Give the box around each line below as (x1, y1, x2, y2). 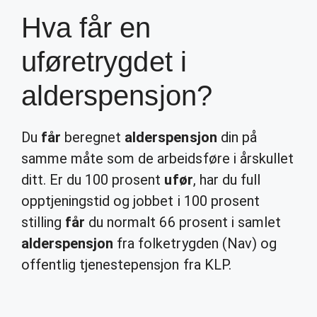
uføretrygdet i (21, 46, 187, 77)
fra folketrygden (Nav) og (113, 235, 277, 252)
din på (217, 129, 257, 146)
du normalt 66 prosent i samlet (85, 214, 281, 231)
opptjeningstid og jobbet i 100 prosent (21, 192, 260, 209)
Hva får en (21, 12, 151, 43)
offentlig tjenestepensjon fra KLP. (21, 256, 231, 273)
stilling (21, 214, 66, 231)
